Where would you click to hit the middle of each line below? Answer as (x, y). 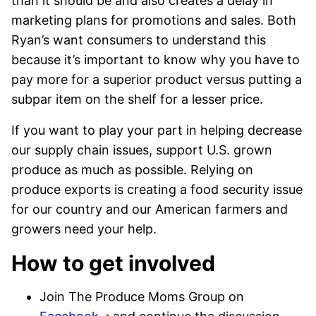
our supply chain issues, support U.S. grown (142, 150)
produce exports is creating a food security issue (157, 189)
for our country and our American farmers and (150, 209)
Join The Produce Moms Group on (142, 296)
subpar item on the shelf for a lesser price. (137, 99)
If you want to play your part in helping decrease (157, 130)
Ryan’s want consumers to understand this (139, 39)
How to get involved (113, 263)
